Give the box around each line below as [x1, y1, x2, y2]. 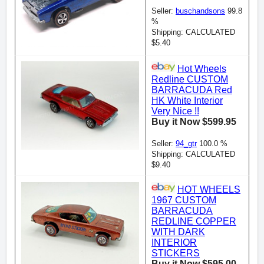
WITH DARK [151, 227, 205, 237]
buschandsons [176, 6, 225, 16]
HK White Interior [151, 95, 223, 106]
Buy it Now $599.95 [151, 117, 236, 127]
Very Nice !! [151, 106, 199, 117]
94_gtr [176, 139, 197, 148]
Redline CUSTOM [151, 74, 228, 85]
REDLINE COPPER [151, 216, 236, 227]
